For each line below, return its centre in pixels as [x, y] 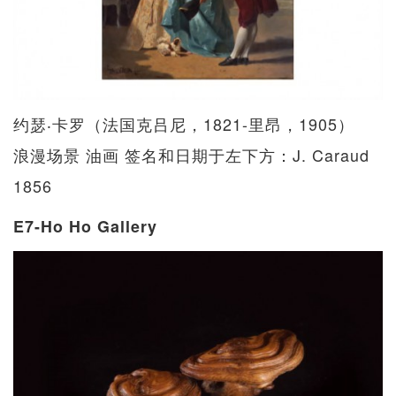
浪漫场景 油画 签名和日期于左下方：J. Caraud [191, 154]
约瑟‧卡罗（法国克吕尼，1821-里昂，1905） [184, 123]
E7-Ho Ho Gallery [85, 226]
